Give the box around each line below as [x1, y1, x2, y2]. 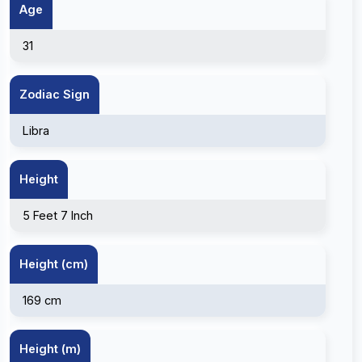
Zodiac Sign [19, 87, 90, 101]
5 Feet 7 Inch [23, 208, 93, 222]
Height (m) [19, 342, 81, 356]
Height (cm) [19, 257, 88, 271]
